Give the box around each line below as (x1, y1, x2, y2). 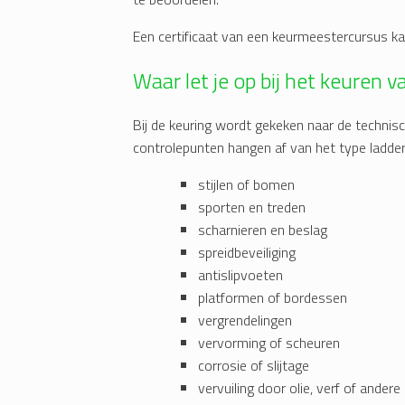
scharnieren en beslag (198, 219, 327, 241)
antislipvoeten (198, 264, 283, 287)
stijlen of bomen (198, 174, 295, 196)
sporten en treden (198, 196, 306, 219)
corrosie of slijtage (198, 354, 309, 377)
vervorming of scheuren (198, 332, 340, 354)
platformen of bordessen (198, 287, 347, 309)
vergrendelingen (198, 309, 292, 332)
